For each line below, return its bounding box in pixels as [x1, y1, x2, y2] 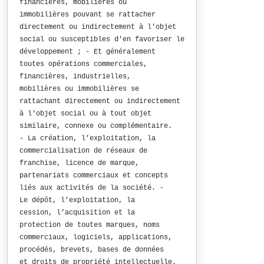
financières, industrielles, [19, 72, 131, 81]
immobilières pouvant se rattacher [19, 11, 156, 19]
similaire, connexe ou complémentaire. [19, 122, 172, 130]
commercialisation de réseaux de [19, 147, 147, 155]
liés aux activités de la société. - [19, 184, 164, 192]
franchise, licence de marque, [19, 159, 139, 167]
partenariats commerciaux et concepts [19, 171, 168, 180]
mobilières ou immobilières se [19, 85, 139, 93]
